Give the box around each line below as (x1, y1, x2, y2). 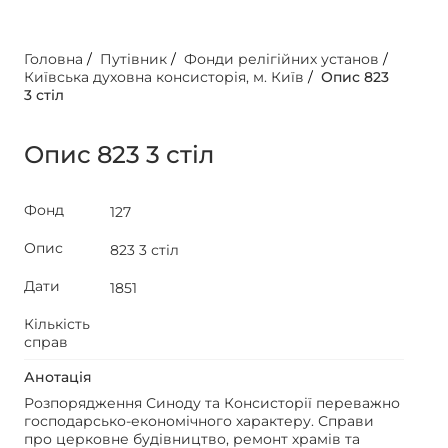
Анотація (24, 368, 92, 386)
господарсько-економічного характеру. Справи (24, 412, 374, 430)
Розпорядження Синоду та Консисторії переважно (24, 394, 400, 412)
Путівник (100, 50, 167, 68)
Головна (24, 50, 83, 68)
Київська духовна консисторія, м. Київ (24, 68, 304, 86)
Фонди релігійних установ (184, 50, 379, 68)
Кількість (24, 315, 90, 333)
